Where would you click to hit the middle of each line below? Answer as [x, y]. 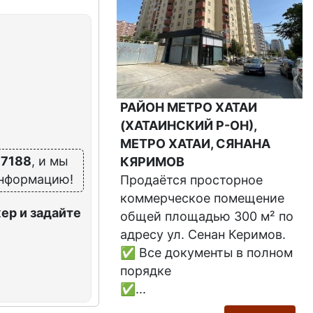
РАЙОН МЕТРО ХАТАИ [189, 108]
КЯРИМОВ [153, 162]
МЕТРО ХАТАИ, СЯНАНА [196, 144]
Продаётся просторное [192, 180]
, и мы [49, 161]
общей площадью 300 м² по [207, 217]
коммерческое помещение [203, 198]
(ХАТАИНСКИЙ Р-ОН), [189, 126]
